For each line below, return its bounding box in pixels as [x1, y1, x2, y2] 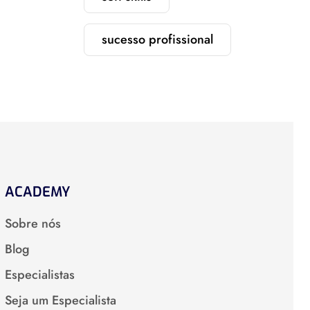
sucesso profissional [102, 30, 213, 48]
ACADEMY [4, 183, 70, 201]
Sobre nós [4, 215, 61, 232]
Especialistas [4, 266, 75, 284]
